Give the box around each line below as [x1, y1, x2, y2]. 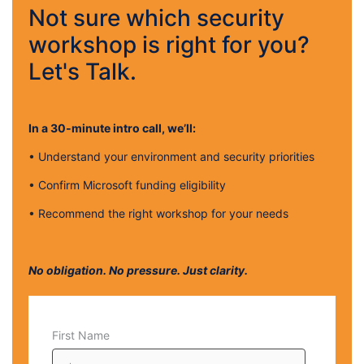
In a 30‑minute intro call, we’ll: [28, 121, 196, 136]
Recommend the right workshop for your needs [38, 206, 288, 221]
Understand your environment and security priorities [38, 149, 314, 164]
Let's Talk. [28, 58, 136, 86]
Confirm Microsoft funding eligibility [38, 178, 226, 193]
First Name [52, 328, 110, 343]
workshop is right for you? [28, 31, 310, 59]
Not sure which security [28, 4, 284, 32]
